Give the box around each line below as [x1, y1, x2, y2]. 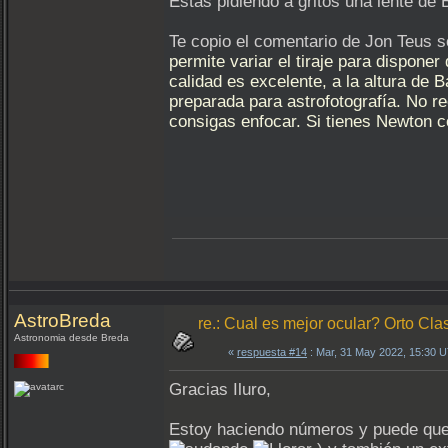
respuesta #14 [237, 346, 307, 358]
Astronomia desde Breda [14, 332, 129, 343]
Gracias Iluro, [169, 380, 271, 399]
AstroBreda [14, 310, 111, 331]
